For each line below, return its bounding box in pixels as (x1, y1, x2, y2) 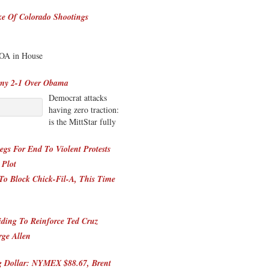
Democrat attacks (49, 91, 107, 103)
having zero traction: (49, 103, 119, 115)
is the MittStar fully (49, 115, 116, 127)
